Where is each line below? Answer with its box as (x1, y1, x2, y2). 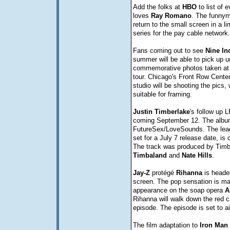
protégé (149, 169, 176, 177)
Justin (132, 108, 152, 116)
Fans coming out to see (132, 47, 205, 54)
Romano (164, 12, 191, 20)
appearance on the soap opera (132, 186, 225, 194)
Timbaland (132, 151, 167, 159)
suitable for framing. (132, 90, 192, 98)
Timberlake (154, 108, 190, 116)
